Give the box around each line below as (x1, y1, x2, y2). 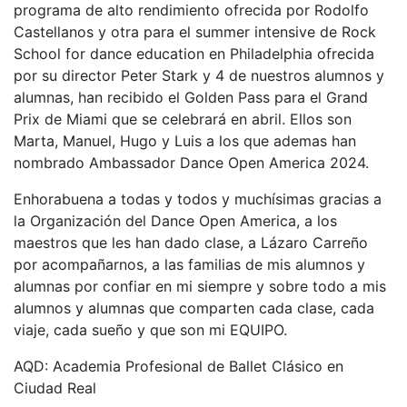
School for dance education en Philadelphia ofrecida (14, 45, 374, 64)
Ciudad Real (14, 379, 96, 398)
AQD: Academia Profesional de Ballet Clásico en (14, 357, 343, 376)
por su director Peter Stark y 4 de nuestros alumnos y (14, 66, 384, 85)
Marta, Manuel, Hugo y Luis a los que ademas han (14, 132, 356, 151)
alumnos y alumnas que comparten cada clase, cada (14, 299, 374, 318)
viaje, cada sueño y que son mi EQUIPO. (14, 321, 287, 340)
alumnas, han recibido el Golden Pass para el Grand (14, 88, 368, 107)
